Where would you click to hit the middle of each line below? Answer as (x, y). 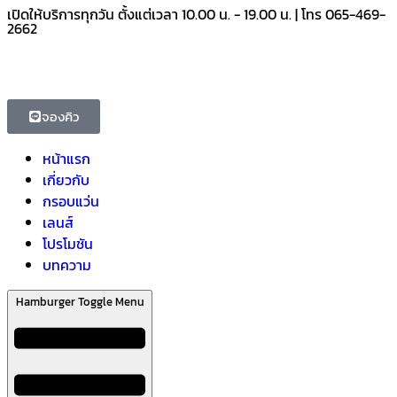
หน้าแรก (66, 159)
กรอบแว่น (71, 201)
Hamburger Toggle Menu (80, 301)
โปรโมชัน (68, 244)
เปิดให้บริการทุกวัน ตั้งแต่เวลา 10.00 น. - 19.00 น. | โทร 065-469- (196, 14)
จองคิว (60, 117)
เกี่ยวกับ (66, 180)
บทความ (67, 265)
